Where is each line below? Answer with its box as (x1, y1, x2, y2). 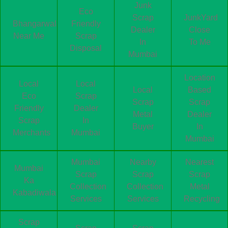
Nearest (185, 157, 214, 166)
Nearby (129, 157, 156, 166)
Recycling (184, 194, 220, 203)
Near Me (13, 31, 44, 40)
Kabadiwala (13, 188, 56, 197)
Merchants (13, 128, 50, 137)
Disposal (70, 43, 102, 52)
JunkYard (184, 13, 218, 22)
